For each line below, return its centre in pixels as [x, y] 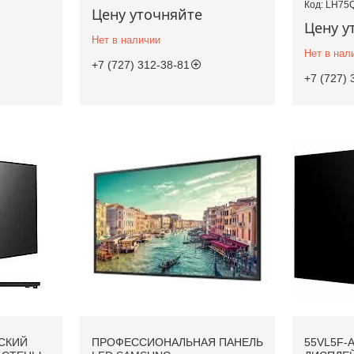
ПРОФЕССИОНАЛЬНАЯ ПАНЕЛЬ [177, 342]
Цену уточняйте [147, 14]
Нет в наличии [126, 40]
